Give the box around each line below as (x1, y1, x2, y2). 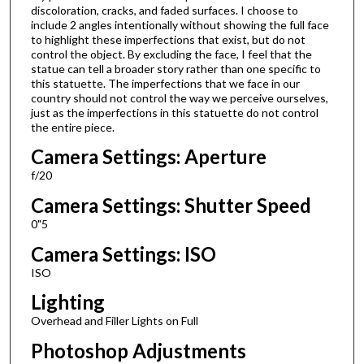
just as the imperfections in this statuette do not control (30, 105, 318, 119)
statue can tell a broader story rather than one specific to (30, 61, 321, 76)
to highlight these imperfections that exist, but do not (30, 32, 305, 46)
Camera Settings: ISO (30, 241, 216, 266)
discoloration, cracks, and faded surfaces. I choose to (30, 2, 298, 17)
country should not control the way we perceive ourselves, (30, 90, 328, 105)
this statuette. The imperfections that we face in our (30, 76, 300, 90)
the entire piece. (30, 119, 115, 134)
